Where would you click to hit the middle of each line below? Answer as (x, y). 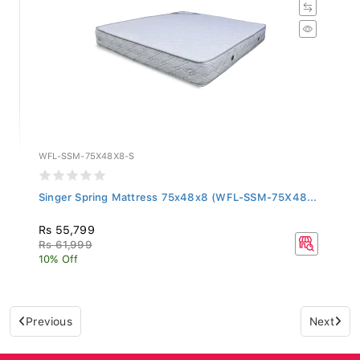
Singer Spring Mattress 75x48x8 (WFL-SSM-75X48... (178, 193)
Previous (49, 317)
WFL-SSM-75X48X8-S (87, 152)
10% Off (59, 255)
